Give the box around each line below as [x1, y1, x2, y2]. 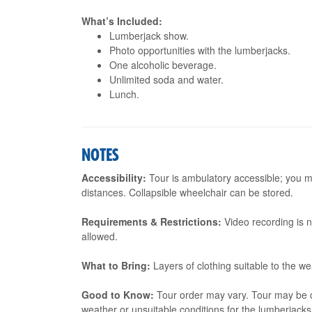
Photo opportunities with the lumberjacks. [109, 43, 290, 57]
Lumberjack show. [109, 29, 189, 42]
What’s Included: [81, 14, 162, 28]
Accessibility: [81, 171, 146, 185]
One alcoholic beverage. [109, 58, 217, 72]
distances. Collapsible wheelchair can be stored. [81, 185, 293, 199]
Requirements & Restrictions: [81, 214, 221, 228]
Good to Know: [81, 288, 154, 302]
